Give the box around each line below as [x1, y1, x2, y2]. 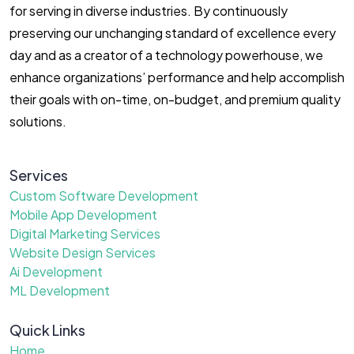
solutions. [9, 112, 66, 130]
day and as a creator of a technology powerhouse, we [9, 46, 323, 63]
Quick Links [9, 320, 85, 339]
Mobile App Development [9, 205, 157, 223]
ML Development [9, 281, 110, 299]
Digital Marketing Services [9, 224, 160, 242]
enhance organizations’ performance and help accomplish [9, 68, 345, 85]
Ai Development [9, 262, 103, 280]
